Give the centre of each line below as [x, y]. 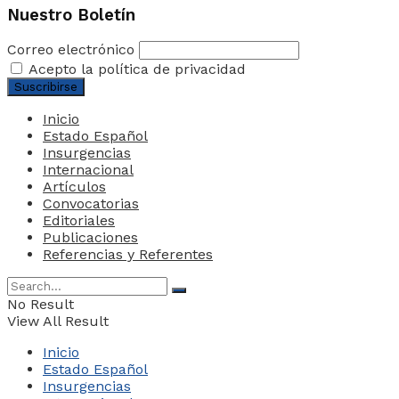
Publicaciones [90, 238]
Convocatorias [91, 204]
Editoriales [79, 221]
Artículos [74, 187]
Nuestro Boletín [71, 15]
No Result [41, 305]
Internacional [88, 170]
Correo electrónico [71, 50]
